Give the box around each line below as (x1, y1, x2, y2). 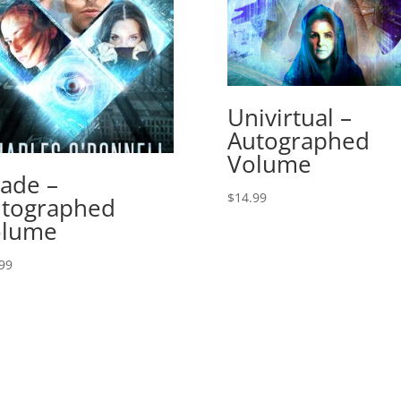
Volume (226, 148, 311, 181)
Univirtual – (226, 101, 352, 134)
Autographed (226, 124, 370, 158)
